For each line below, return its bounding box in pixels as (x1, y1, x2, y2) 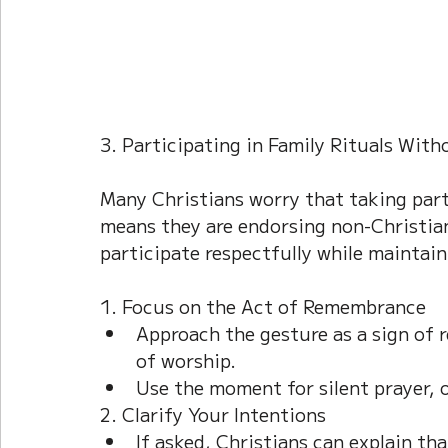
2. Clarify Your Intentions (100, 400, 326, 427)
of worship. (136, 346, 236, 373)
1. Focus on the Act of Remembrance (100, 292, 426, 319)
